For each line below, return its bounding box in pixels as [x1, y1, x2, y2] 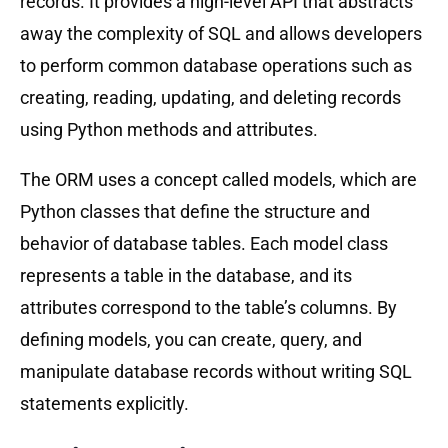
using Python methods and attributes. [20, 118, 318, 140]
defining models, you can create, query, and [20, 328, 362, 350]
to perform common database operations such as [20, 54, 412, 76]
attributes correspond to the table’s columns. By [20, 296, 397, 318]
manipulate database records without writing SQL [20, 360, 412, 382]
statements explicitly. [20, 392, 189, 414]
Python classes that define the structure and [20, 200, 370, 222]
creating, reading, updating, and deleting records [20, 86, 401, 108]
